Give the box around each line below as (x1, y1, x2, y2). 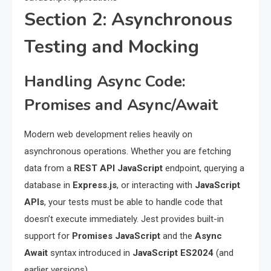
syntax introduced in (48, 247, 132, 259)
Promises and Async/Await (24, 94, 218, 116)
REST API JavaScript (74, 163, 163, 174)
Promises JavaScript (72, 230, 160, 242)
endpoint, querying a (163, 163, 244, 174)
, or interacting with (117, 180, 195, 191)
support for (24, 230, 72, 242)
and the (160, 230, 195, 242)
